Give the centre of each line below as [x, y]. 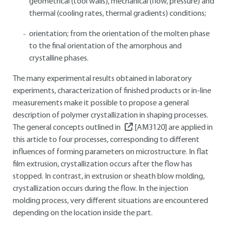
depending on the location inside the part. [83, 213]
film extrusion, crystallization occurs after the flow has [103, 164]
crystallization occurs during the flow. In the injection [101, 189]
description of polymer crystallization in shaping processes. [110, 116]
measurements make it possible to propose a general [101, 103]
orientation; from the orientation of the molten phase [119, 34]
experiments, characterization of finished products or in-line [112, 91]
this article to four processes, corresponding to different [106, 140]
